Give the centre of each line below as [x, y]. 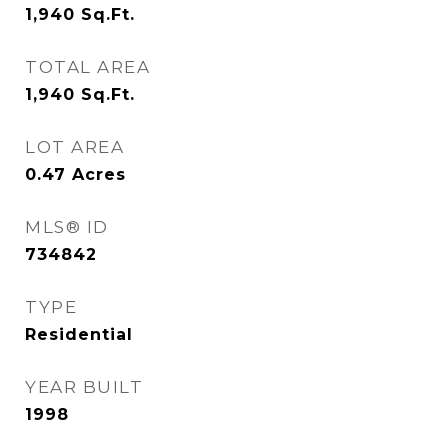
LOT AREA [74, 147]
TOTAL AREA [87, 67]
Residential [79, 334]
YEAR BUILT [84, 387]
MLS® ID [67, 227]
